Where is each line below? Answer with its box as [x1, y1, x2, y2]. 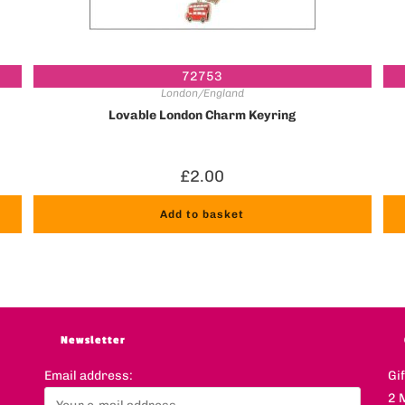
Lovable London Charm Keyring [108, 108, 297, 123]
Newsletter [60, 334, 126, 347]
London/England [160, 87, 244, 99]
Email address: [43, 368, 133, 384]
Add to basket [160, 207, 245, 221]
